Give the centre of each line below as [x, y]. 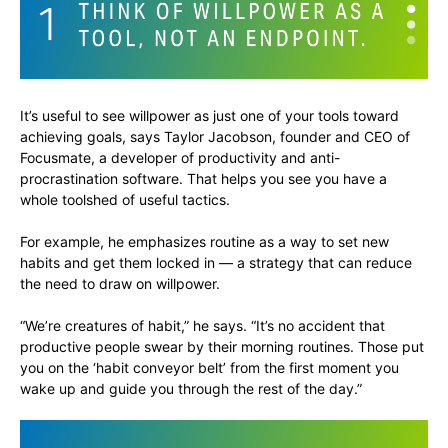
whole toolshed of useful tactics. [125, 199]
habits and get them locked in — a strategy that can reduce [216, 262]
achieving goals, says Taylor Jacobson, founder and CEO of [215, 136]
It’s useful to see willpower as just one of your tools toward [209, 115]
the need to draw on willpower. [120, 283]
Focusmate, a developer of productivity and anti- [180, 157]
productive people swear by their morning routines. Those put [222, 346]
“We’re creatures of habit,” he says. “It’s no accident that [202, 325]
